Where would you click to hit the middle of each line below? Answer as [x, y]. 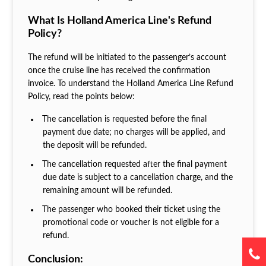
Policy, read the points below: [82, 96]
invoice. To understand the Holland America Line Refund [130, 83]
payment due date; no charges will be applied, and [134, 132]
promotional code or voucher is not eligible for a [131, 222]
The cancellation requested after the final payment [135, 164]
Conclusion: [55, 259]
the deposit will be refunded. [96, 145]
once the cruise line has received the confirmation [119, 70]
